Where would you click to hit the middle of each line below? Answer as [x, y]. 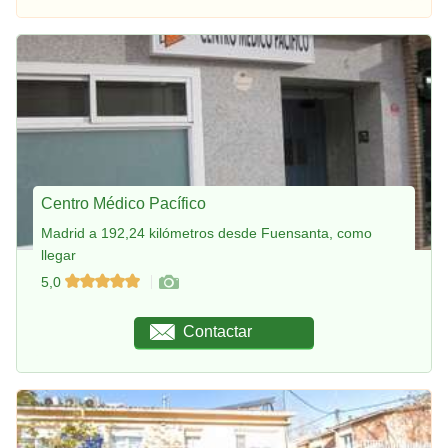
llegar [58, 255]
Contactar [218, 332]
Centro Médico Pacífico [123, 204]
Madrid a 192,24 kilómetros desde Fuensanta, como [206, 233]
